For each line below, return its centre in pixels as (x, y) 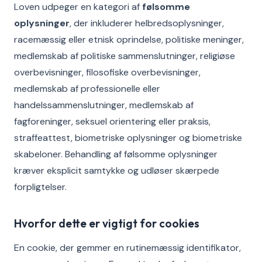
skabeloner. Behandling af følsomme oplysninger (116, 154)
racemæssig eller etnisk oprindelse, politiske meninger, (129, 39)
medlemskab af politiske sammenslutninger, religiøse (125, 56)
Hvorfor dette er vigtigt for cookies (107, 223)
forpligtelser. (40, 187)
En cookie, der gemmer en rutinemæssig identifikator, (127, 248)
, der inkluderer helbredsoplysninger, (147, 23)
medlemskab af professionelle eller (87, 89)
